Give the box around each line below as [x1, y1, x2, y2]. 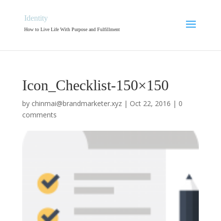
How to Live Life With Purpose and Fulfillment [24, 27, 120, 32]
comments [22, 110, 57, 119]
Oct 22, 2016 [129, 99, 171, 108]
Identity [24, 14, 48, 22]
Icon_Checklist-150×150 [22, 77, 169, 93]
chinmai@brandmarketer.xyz [31, 99, 122, 108]
